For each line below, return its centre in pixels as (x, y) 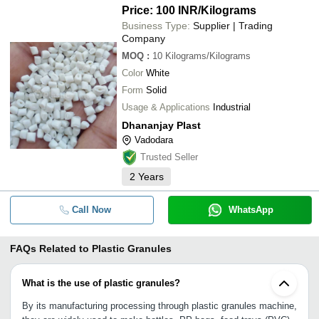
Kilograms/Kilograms (208, 56)
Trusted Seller (169, 157)
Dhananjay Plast (161, 125)
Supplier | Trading (233, 25)
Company (143, 38)
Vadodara (154, 140)
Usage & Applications (166, 107)
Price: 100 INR (160, 10)
